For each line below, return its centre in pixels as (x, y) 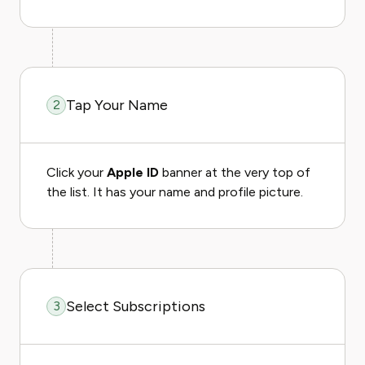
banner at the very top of (235, 172)
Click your (77, 172)
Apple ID (133, 172)
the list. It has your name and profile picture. (175, 192)
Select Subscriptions (136, 306)
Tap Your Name (117, 105)
